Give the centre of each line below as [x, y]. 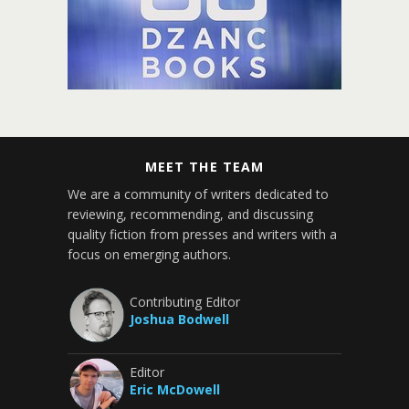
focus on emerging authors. [149, 254]
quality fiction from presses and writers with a [202, 234]
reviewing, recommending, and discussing [190, 214]
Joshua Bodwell [179, 319]
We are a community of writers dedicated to [198, 194]
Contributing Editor [185, 302]
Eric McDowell [175, 389]
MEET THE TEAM [204, 167]
